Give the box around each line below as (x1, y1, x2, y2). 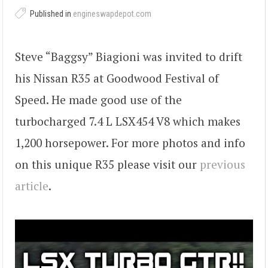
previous (200, 156, 245, 172)
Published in (28, 8, 73, 19)
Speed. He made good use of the (15, 92, 182, 107)
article (15, 178, 48, 193)
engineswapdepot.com (73, 8, 151, 19)
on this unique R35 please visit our (15, 156, 200, 172)
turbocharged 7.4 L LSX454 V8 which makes (15, 113, 240, 129)
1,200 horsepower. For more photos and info (15, 135, 245, 150)
